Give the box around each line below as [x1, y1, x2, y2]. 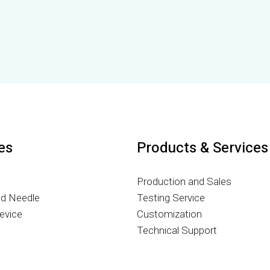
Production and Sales [136, 175, 231, 187]
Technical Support [136, 224, 217, 236]
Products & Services [136, 137, 268, 159]
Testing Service [136, 192, 205, 204]
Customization [136, 208, 202, 220]
